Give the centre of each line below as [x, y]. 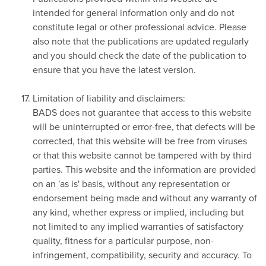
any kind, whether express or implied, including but [138, 212]
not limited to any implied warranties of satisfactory [138, 226]
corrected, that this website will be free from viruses [140, 140]
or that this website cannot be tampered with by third [142, 155]
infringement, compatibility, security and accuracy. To [142, 254]
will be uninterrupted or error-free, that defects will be [144, 126]
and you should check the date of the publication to [140, 55]
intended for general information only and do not [134, 12]
